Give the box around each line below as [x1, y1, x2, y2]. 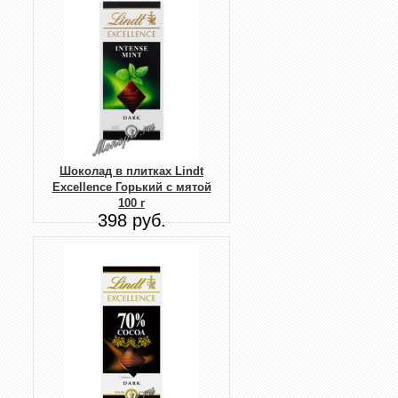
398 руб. [97, 211, 166, 231]
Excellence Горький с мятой [52, 180, 211, 195]
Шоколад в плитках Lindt [60, 164, 203, 179]
